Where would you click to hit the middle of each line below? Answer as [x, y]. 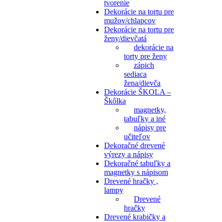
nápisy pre [150, 127]
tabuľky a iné [145, 118]
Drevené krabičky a [135, 217]
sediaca [135, 74]
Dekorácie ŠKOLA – [138, 92]
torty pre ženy [145, 56]
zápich [144, 65]
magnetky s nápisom [136, 172]
